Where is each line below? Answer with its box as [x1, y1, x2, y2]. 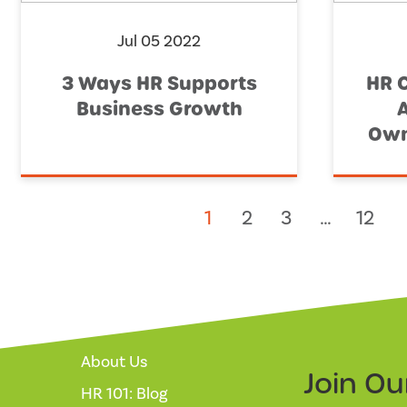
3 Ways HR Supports [61, 71, 257, 97]
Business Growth [75, 96, 243, 123]
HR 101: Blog [81, 383, 168, 405]
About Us [81, 352, 147, 373]
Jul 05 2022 [117, 31, 201, 53]
